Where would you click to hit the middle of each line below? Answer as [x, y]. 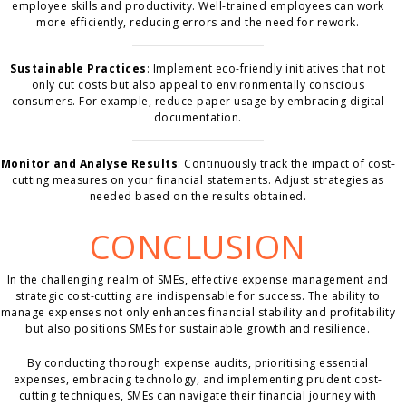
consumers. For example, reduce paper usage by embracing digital [198, 101]
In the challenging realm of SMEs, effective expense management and [198, 280]
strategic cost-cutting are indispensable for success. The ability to [198, 296]
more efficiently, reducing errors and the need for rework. [198, 23]
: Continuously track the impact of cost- [287, 164]
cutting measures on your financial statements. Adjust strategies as [198, 180]
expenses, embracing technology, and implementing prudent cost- [198, 380]
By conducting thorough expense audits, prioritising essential [198, 363]
